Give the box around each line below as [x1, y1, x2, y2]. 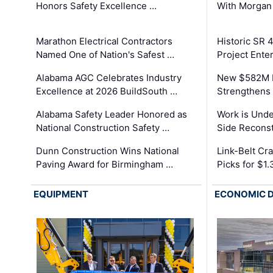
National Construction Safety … [36, 121, 170, 133]
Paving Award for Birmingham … [36, 158, 174, 170]
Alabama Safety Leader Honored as [36, 108, 188, 120]
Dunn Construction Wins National [36, 144, 180, 157]
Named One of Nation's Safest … [36, 48, 175, 60]
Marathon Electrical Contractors [36, 35, 173, 47]
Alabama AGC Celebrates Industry [36, 71, 182, 83]
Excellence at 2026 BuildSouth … [36, 85, 178, 97]
